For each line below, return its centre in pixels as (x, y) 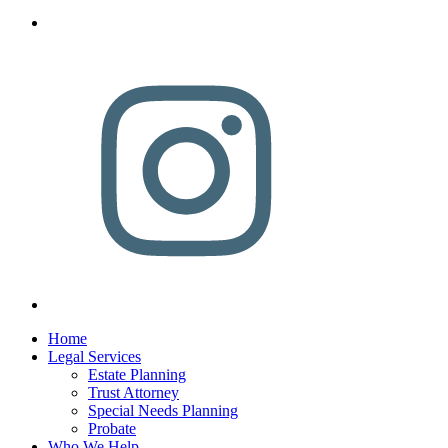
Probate (112, 428)
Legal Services (94, 356)
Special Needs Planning (163, 410)
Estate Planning (137, 374)
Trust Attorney (133, 392)
